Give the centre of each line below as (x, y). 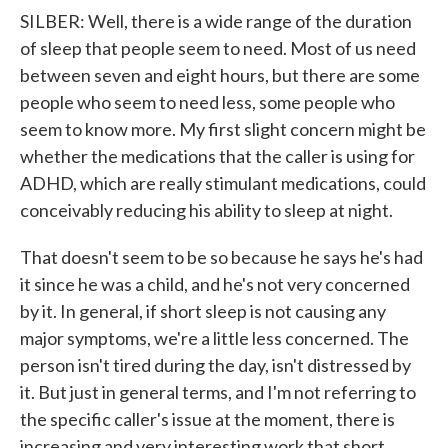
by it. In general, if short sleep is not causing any (203, 311)
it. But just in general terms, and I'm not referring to (218, 392)
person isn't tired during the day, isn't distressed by (215, 365)
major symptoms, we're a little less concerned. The (214, 338)
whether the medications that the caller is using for (217, 156)
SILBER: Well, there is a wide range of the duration (216, 21)
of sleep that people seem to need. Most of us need (218, 48)
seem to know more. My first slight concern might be (223, 129)
